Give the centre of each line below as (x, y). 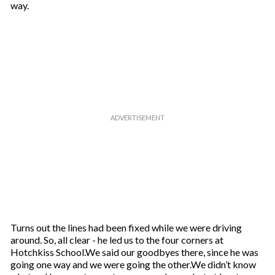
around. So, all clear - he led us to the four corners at (117, 240)
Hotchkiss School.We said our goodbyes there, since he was (134, 252)
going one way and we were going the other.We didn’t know (133, 264)
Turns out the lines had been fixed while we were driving (126, 227)
